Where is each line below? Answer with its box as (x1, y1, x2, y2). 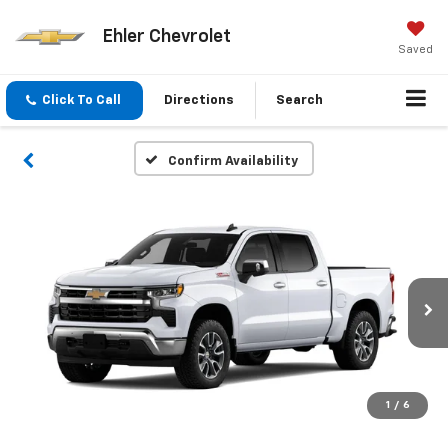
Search (276, 94, 323, 108)
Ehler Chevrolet (101, 27, 231, 46)
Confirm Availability (167, 155, 298, 169)
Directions (164, 94, 234, 108)
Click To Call (42, 94, 121, 108)
